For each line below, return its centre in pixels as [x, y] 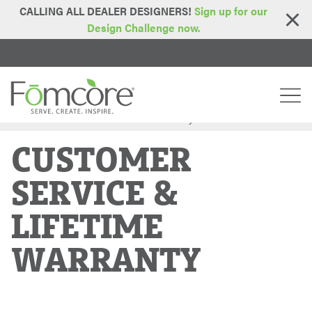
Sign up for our [231, 11]
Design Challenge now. [143, 28]
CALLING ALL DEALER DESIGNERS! [107, 11]
